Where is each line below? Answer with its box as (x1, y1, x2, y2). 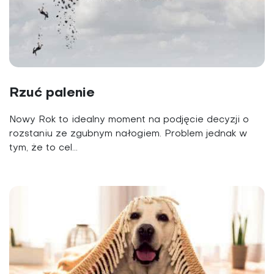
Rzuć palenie (9, 86, 95, 100)
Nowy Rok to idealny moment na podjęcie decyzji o (9, 115, 249, 124)
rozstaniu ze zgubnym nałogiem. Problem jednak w (9, 129, 247, 138)
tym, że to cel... (9, 143, 78, 152)
